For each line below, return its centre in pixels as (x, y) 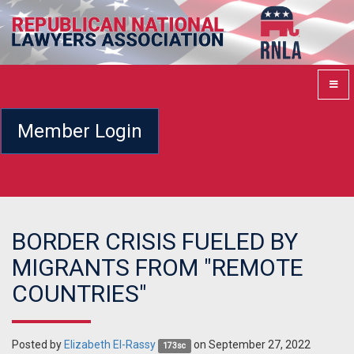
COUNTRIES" (79, 294)
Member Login (80, 131)
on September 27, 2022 (250, 345)
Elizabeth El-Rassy (110, 345)
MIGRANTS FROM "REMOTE (158, 268)
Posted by (38, 345)
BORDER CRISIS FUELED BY (155, 242)
